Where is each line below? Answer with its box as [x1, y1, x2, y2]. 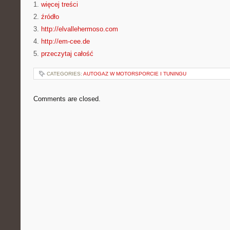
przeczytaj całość [41, 50, 93, 57]
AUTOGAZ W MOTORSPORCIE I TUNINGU [83, 71, 186, 76]
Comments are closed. [33, 95, 101, 103]
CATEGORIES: [47, 71, 83, 76]
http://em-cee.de [41, 37, 90, 45]
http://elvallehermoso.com [41, 25, 118, 33]
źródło [41, 13, 59, 21]
